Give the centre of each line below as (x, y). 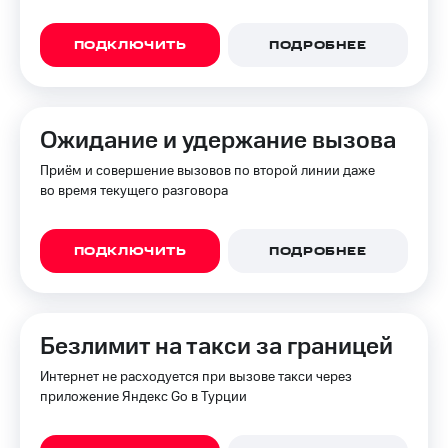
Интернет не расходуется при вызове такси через (196, 377)
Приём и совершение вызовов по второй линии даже (207, 171)
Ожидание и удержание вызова (218, 141)
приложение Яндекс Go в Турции (143, 397)
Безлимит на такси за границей (216, 347)
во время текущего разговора (134, 191)
